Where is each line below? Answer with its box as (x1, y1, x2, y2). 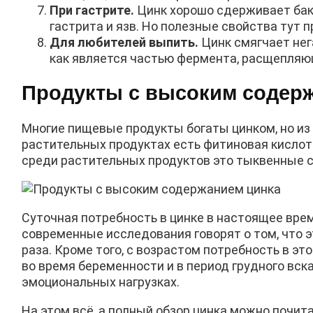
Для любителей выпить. (50, 34, 198, 50)
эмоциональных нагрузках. (22, 274, 180, 289)
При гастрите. (50, 2, 134, 17)
